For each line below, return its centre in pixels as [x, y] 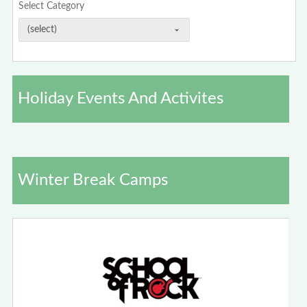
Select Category [52, 6]
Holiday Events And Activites [121, 99]
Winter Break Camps [93, 180]
